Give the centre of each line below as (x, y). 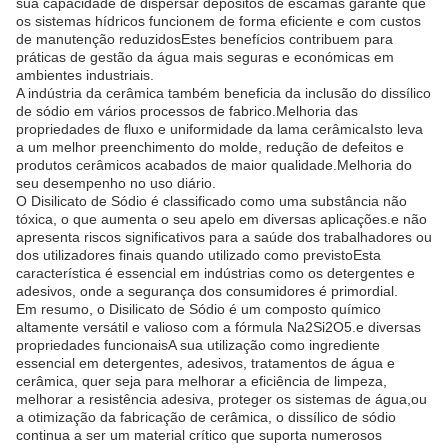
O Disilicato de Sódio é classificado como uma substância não (211, 201)
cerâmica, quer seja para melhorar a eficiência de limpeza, (201, 381)
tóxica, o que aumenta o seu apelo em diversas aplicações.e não (221, 219)
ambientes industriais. (85, 75)
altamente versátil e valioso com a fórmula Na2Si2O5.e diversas (218, 327)
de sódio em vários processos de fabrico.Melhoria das (187, 111)
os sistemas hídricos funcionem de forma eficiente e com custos (218, 21)
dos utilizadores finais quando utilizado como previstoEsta (198, 255)
